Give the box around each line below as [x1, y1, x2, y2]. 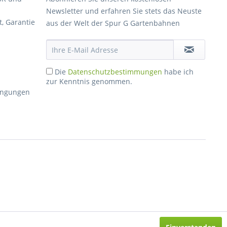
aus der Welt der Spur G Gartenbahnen [46, 18, 180, 28]
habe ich [162, 67, 194, 77]
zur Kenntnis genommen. [46, 77, 132, 86]
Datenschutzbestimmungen [68, 67, 162, 77]
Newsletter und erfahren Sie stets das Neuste [46, 6, 202, 16]
